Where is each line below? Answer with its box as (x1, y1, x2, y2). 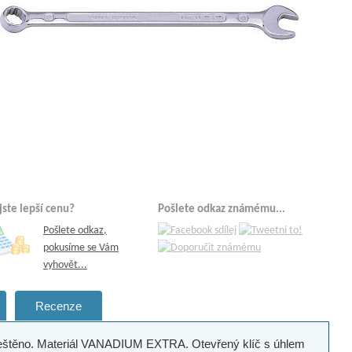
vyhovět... (42, 259, 87, 272)
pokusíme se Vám (42, 242, 119, 255)
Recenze (35, 299, 82, 313)
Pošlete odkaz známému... (158, 203, 286, 216)
